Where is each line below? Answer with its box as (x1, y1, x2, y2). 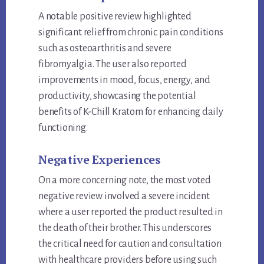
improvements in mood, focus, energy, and (38, 75, 211, 86)
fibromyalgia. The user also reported (38, 59, 187, 70)
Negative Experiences (38, 151, 161, 168)
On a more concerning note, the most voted (38, 175, 211, 186)
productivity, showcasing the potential (38, 91, 196, 102)
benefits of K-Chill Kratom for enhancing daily (38, 107, 223, 118)
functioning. (38, 123, 88, 134)
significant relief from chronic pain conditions (38, 27, 223, 38)
